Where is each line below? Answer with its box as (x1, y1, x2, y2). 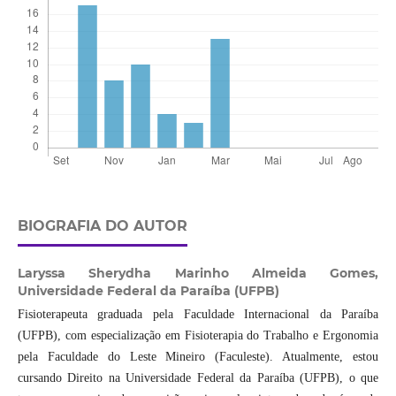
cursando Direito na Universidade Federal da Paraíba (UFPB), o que (17, 371, 379, 385)
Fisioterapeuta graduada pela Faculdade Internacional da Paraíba (17, 308, 379, 322)
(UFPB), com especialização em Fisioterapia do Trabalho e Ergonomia (17, 329, 379, 343)
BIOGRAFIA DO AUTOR (17, 217, 187, 235)
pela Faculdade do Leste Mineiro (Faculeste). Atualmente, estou (17, 350, 379, 364)
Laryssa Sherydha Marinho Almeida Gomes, (17, 265, 379, 282)
